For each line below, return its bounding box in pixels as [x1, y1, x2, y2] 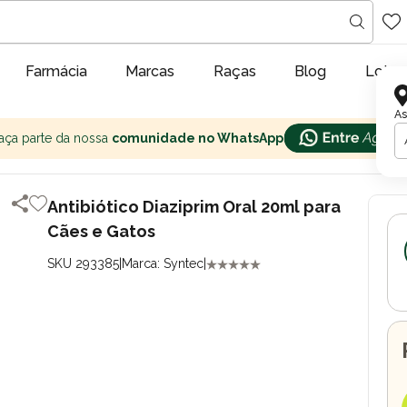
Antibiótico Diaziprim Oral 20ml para [47, 197, 342, 216]
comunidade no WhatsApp [111, 131, 283, 145]
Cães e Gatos [47, 222, 156, 241]
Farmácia [25, 63, 87, 80]
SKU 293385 [47, 256, 120, 271]
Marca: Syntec [122, 256, 204, 271]
